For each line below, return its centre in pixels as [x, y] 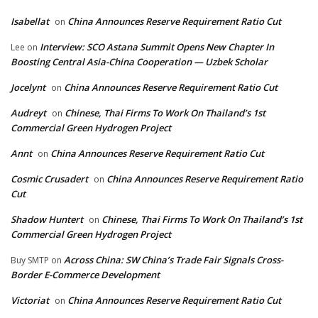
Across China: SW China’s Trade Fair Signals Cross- [174, 259]
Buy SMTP [30, 260]
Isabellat [30, 21]
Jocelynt [28, 87]
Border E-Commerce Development [85, 274]
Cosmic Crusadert [49, 179]
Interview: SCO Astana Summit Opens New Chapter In [157, 46]
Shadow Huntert [47, 219]
